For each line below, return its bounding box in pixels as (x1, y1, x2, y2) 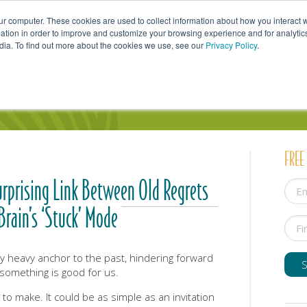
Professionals (249, 47, 299, 63)
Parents (162, 47, 191, 63)
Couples (74, 47, 103, 63)
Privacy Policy (206, 39, 257, 51)
